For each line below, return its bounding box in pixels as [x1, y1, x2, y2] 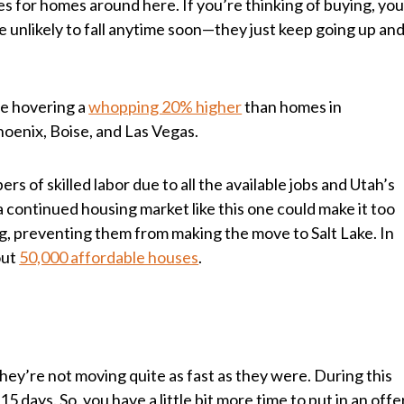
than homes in [242, 96, 343, 117]
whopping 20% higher [88, 96, 243, 117]
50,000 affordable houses [19, 247, 199, 268]
